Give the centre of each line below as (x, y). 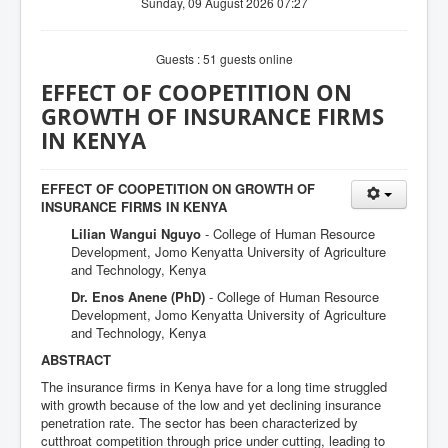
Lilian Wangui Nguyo (138, 233)
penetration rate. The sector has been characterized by (199, 422)
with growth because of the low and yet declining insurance (211, 404)
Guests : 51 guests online (224, 58)
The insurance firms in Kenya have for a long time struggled (214, 386)
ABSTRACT (76, 359)
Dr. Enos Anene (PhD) (140, 296)
